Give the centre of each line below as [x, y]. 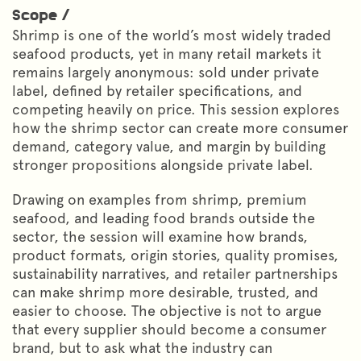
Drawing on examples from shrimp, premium [160, 199]
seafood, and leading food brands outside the [164, 218]
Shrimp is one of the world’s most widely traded [172, 35]
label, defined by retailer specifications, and [157, 90]
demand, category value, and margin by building [169, 146]
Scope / [41, 16]
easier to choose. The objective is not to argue [167, 310]
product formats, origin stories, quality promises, [175, 255]
